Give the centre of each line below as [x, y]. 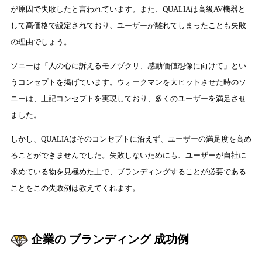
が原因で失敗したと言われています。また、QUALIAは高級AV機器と [128, 9]
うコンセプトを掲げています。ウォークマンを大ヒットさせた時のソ [128, 82]
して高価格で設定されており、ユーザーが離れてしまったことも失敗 [128, 25]
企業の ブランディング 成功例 [110, 239]
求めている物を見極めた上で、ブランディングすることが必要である [128, 171]
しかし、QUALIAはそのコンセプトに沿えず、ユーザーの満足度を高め [131, 139]
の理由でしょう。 [41, 42]
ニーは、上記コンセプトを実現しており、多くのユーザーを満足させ [128, 98]
